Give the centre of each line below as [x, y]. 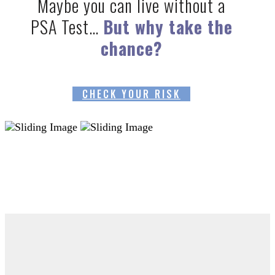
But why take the [168, 27]
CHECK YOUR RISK [131, 94]
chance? [131, 48]
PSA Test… [67, 27]
